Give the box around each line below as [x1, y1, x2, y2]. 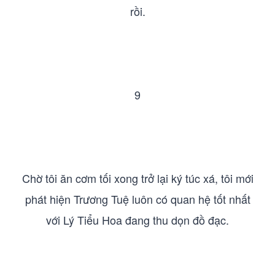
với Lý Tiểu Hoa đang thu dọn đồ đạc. [46, 212, 229, 228]
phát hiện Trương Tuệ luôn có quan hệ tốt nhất [25, 191, 250, 207]
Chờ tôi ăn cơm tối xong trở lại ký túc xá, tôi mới [21, 170, 254, 186]
